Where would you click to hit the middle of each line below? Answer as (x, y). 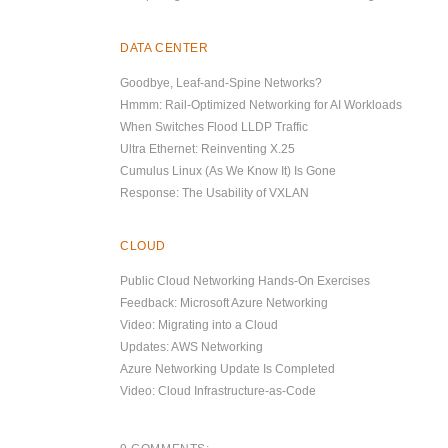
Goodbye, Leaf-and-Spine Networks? (221, 83)
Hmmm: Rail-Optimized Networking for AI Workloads (261, 105)
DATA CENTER (164, 48)
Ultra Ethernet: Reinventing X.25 (207, 149)
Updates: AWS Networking (191, 347)
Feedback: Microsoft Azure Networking (224, 303)
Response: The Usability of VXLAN (214, 193)
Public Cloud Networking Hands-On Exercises (245, 281)
